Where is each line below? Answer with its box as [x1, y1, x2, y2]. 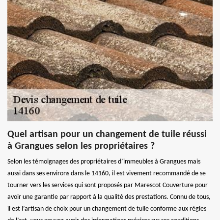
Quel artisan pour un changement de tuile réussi [7, 129, 207, 139]
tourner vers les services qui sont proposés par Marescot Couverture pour [7, 181, 208, 189]
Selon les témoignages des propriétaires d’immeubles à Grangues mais [7, 158, 200, 165]
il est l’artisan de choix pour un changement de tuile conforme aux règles [7, 205, 206, 213]
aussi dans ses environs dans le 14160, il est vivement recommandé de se [7, 169, 206, 177]
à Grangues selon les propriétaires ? [7, 141, 155, 151]
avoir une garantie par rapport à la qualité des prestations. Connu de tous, [7, 193, 211, 201]
